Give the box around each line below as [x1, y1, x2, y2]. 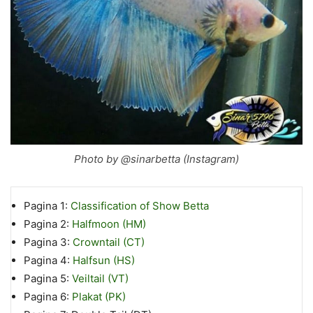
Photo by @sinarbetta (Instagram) [74, 152, 239, 166]
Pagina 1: [23, 198, 71, 212]
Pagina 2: [23, 217, 72, 231]
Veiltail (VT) [71, 271, 129, 285]
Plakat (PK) [71, 289, 126, 303]
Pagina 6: [23, 289, 72, 303]
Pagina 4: [23, 253, 73, 267]
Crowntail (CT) [72, 235, 145, 249]
